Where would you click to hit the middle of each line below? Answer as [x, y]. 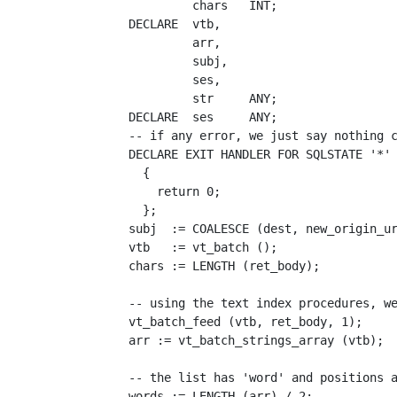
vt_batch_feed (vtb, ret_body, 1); [231, 322]
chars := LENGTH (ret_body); [210, 266]
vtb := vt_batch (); [188, 247]
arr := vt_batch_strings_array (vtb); [241, 340]
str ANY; [188, 98]
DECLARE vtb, [163, 24]
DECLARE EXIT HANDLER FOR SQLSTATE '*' [245, 154]
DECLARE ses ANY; [188, 117]
